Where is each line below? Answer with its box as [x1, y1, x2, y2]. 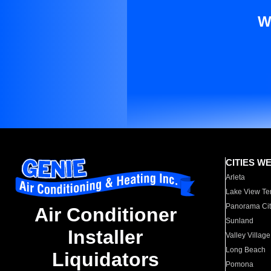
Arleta [226, 173, 246, 181]
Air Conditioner [34, 204, 177, 226]
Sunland [226, 217, 254, 225]
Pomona [226, 260, 254, 269]
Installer [68, 226, 143, 249]
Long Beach [226, 246, 266, 254]
